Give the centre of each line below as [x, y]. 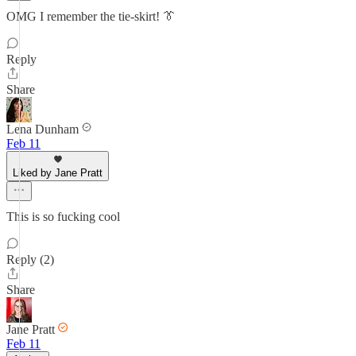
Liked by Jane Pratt [58, 173]
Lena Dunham [43, 129]
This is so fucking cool [63, 217]
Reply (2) [30, 259]
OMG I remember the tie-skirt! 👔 [91, 16]
